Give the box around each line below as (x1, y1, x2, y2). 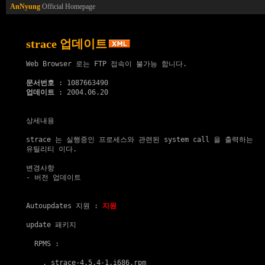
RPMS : (26, 240, 59, 248)
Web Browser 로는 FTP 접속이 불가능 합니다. (26, 60, 187, 68)
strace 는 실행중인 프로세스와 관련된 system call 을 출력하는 (26, 135, 253, 144)
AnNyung (10, 2, 40, 11)
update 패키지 (26, 221, 76, 229)
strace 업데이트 (26, 37, 107, 50)
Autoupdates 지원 (26, 202, 90, 210)
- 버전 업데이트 (26, 173, 81, 182)
